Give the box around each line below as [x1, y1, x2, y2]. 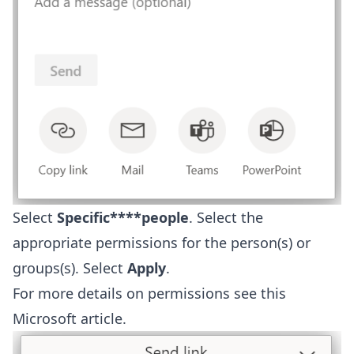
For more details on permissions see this [13, 283, 286, 303]
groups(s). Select [13, 258, 127, 277]
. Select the [189, 207, 263, 227]
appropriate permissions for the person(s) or [13, 232, 311, 252]
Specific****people [57, 207, 189, 227]
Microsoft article [13, 308, 122, 328]
